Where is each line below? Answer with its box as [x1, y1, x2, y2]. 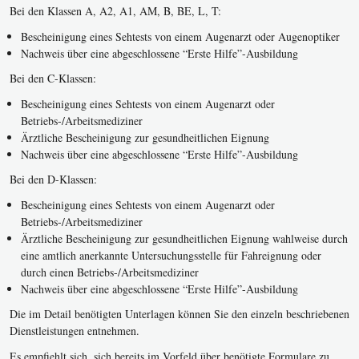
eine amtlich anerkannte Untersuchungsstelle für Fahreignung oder [21, 247, 321, 263]
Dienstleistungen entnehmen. [10, 323, 139, 339]
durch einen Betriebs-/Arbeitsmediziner [21, 264, 199, 280]
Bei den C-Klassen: [10, 71, 96, 87]
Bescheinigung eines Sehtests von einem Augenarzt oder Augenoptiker [21, 28, 340, 44]
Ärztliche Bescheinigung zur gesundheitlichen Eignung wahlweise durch [21, 230, 348, 246]
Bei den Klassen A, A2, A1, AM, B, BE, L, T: [10, 3, 221, 19]
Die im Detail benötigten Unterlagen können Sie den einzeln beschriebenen [10, 306, 349, 322]
